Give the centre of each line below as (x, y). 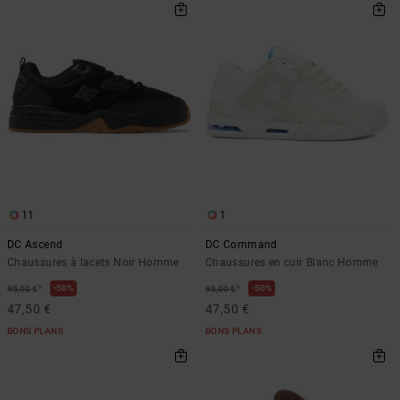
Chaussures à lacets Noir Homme (93, 262)
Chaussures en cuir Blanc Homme (292, 262)
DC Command (242, 244)
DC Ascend (35, 244)
